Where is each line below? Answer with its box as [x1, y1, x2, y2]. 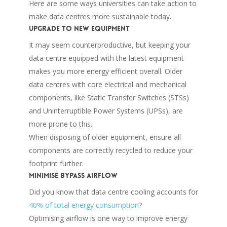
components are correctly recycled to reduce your [28, 145, 193, 155]
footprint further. [28, 158, 84, 168]
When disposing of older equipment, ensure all [28, 132, 181, 142]
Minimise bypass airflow [28, 171, 118, 180]
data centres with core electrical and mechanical [28, 79, 186, 89]
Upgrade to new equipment [28, 24, 130, 33]
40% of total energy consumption [28, 200, 139, 210]
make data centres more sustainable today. [28, 11, 171, 21]
